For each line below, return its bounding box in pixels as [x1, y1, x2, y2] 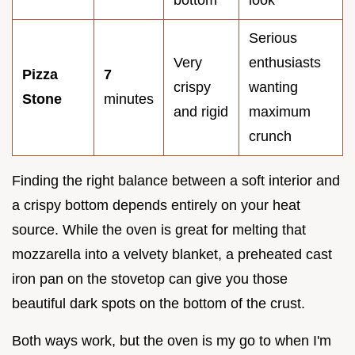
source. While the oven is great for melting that [12, 221, 306, 238]
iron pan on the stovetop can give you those [12, 270, 288, 287]
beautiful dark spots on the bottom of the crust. [12, 295, 305, 311]
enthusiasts [249, 54, 321, 71]
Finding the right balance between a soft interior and [12, 172, 340, 189]
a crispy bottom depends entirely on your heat [12, 197, 300, 213]
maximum [249, 103, 311, 120]
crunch [249, 128, 292, 144]
